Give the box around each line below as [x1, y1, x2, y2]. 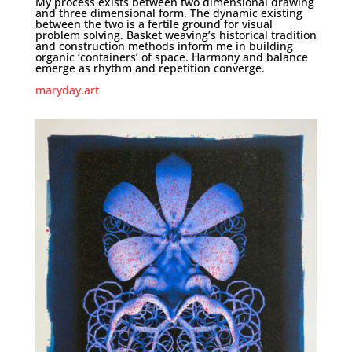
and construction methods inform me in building [35, 38, 293, 53]
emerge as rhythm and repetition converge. [35, 60, 265, 75]
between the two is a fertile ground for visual [35, 16, 273, 31]
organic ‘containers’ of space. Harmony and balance [35, 49, 308, 64]
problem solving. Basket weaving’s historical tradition [35, 27, 317, 42]
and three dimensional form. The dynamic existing [35, 5, 302, 20]
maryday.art [35, 82, 99, 97]
